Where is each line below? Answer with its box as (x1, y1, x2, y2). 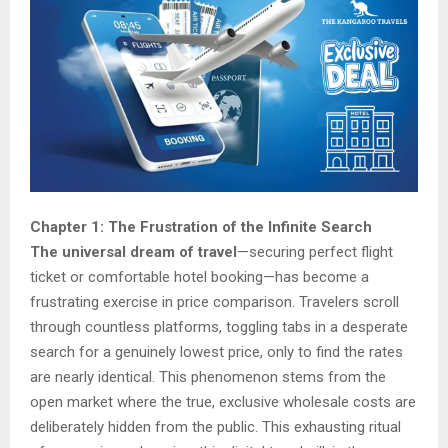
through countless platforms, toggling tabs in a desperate (30, 317, 408, 336)
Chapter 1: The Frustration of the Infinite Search (30, 217, 372, 236)
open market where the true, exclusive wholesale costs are (30, 392, 416, 411)
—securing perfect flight (237, 242, 393, 261)
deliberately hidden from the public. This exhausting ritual (30, 417, 401, 436)
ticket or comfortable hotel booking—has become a (30, 267, 369, 286)
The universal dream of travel (30, 242, 237, 261)
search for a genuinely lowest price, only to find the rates (30, 342, 403, 361)
